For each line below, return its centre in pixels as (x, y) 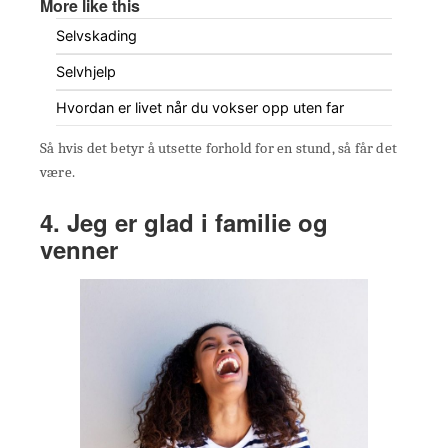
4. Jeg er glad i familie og (184, 222)
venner (79, 249)
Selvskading (96, 36)
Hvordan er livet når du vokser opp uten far (200, 108)
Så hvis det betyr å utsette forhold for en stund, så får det (219, 148)
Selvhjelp (86, 72)
